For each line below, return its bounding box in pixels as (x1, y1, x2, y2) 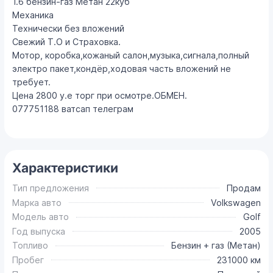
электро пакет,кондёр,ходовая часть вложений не (12, 63, 232, 74)
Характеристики (12, 160, 119, 175)
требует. (12, 77, 51, 88)
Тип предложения (12, 182, 90, 193)
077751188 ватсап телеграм (12, 104, 134, 115)
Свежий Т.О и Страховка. (12, 37, 121, 48)
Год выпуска (12, 225, 66, 236)
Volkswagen (210, 197, 261, 208)
